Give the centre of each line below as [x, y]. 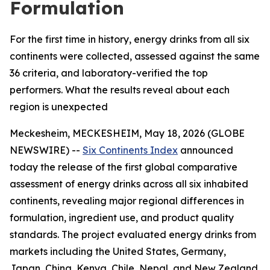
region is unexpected [59, 107]
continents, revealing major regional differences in [127, 201]
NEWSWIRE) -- [46, 150]
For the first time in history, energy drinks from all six [130, 39]
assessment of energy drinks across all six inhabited [129, 184]
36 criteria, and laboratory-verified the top [109, 73]
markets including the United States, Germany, [118, 251]
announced [206, 150]
